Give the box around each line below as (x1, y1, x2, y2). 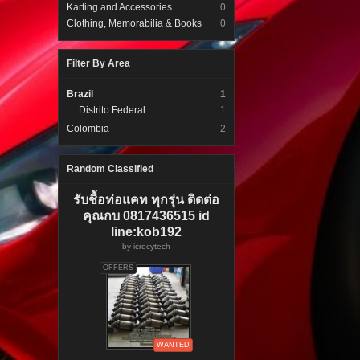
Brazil (67, 88, 94, 100)
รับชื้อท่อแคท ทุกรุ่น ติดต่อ (73, 193, 220, 207)
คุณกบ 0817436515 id (83, 209, 211, 223)
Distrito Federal (79, 104, 146, 116)
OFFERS (103, 264, 134, 272)
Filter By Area (67, 58, 131, 69)
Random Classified (67, 163, 154, 174)
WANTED (157, 341, 190, 349)
